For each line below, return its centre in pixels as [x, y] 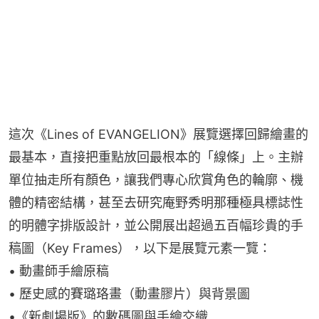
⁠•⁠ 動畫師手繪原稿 [59, 271]
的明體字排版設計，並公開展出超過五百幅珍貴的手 [156, 226]
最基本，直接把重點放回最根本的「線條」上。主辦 [156, 157]
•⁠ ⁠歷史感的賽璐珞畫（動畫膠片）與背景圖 [129, 294]
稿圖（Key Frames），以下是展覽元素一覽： [140, 249]
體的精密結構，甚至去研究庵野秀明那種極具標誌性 [156, 203]
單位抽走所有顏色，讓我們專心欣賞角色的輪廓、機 [156, 180]
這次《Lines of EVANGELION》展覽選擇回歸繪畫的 [158, 135]
